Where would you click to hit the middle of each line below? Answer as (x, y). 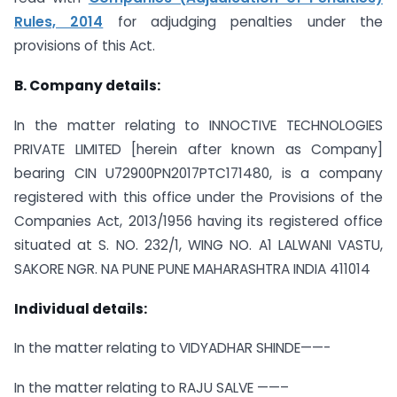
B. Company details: (87, 85)
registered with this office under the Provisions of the (198, 197)
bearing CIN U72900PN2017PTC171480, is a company (198, 173)
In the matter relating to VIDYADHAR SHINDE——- (172, 348)
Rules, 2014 (59, 22)
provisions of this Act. (85, 46)
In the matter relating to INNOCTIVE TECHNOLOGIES (198, 125)
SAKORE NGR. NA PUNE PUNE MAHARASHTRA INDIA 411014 (192, 269)
